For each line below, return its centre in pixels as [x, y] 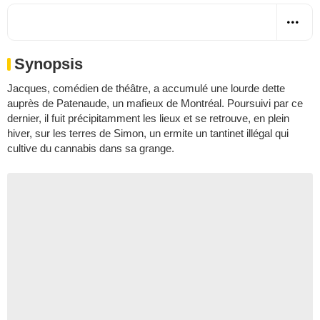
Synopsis [49, 64]
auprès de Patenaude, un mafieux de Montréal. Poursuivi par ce [155, 103]
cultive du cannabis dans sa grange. [91, 148]
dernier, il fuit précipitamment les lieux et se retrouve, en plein [148, 118]
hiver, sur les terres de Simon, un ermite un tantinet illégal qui [148, 133]
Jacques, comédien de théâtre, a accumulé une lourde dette [146, 88]
